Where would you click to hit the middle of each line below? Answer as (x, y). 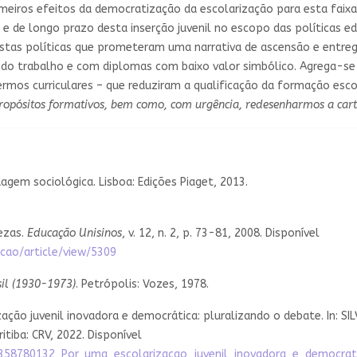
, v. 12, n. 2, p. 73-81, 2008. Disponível (221, 233)
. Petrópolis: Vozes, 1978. (142, 284)
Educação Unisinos (75, 233)
